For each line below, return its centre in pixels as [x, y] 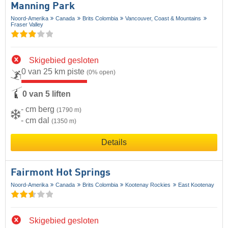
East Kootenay [196, 184]
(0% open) [101, 73]
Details [114, 142]
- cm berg [39, 109]
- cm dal [36, 120]
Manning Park [43, 6]
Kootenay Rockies [148, 184]
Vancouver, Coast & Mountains [163, 18]
